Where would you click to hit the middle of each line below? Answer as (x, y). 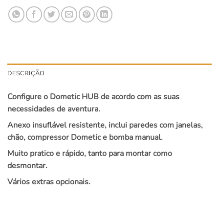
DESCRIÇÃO (26, 73)
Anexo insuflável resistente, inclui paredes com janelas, (105, 125)
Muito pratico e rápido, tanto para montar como (90, 153)
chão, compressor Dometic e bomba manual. (85, 137)
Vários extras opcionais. (49, 182)
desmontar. (27, 165)
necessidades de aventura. (54, 109)
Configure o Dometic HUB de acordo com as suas (93, 97)
